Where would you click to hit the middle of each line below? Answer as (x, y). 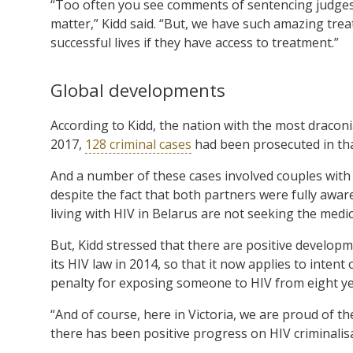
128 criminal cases (138, 144)
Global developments (138, 90)
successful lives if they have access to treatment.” (195, 42)
